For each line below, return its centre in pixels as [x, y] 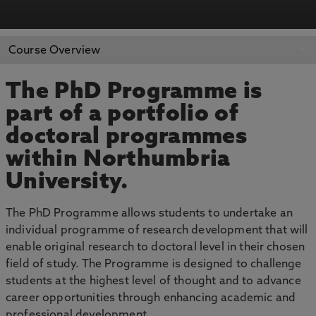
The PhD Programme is [134, 92]
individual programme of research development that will [157, 231]
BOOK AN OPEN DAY [236, 50]
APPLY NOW [87, 48]
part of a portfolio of [122, 115]
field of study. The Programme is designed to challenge [154, 265]
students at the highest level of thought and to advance [153, 281]
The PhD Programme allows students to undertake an [149, 214]
